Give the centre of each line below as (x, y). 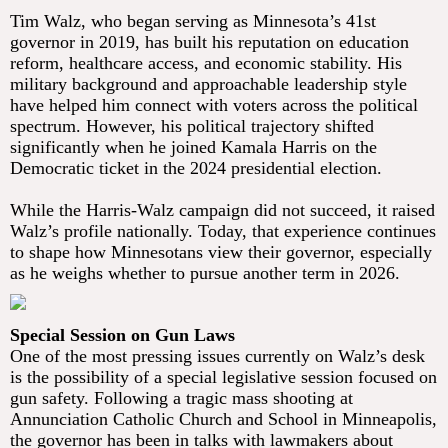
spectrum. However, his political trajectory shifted (192, 126)
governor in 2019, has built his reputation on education (209, 42)
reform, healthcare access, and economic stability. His (206, 63)
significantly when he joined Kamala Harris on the (193, 147)
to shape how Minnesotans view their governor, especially (221, 252)
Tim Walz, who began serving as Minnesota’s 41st (193, 21)
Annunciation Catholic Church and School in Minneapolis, (223, 419)
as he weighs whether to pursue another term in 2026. (205, 273)
